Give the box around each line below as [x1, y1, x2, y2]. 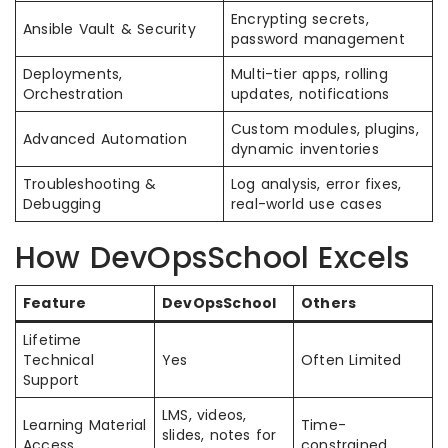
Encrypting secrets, [231, 9, 369, 29]
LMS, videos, [162, 405, 247, 425]
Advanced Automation [23, 129, 187, 149]
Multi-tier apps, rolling [231, 64, 388, 84]
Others [301, 293, 357, 313]
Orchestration [23, 84, 124, 104]
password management [231, 29, 405, 49]
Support [23, 370, 80, 390]
